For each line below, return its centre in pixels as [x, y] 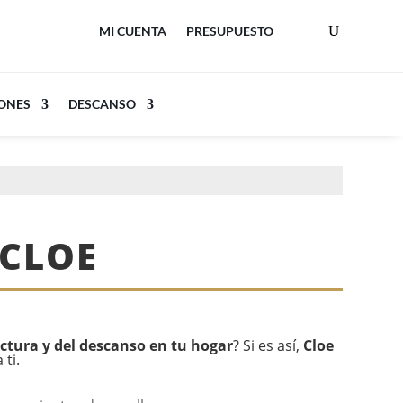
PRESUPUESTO [229, 31]
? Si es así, [269, 345]
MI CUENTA [132, 31]
